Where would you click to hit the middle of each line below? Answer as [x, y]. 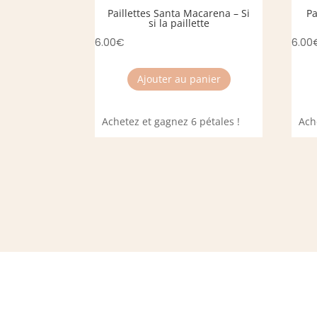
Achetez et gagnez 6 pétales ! [171, 121]
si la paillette [179, 23]
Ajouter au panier [179, 79]
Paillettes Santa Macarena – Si [179, 13]
